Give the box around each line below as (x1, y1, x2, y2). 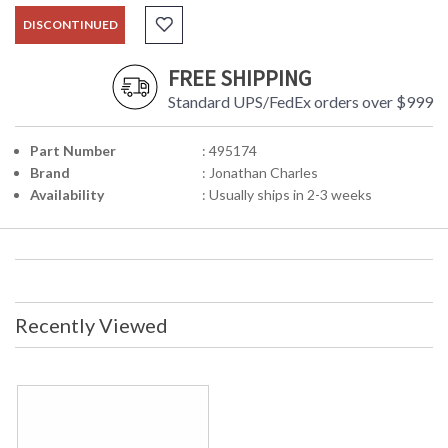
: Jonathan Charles (201, 164, 318, 182)
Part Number (30, 142, 116, 160)
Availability (30, 186, 104, 204)
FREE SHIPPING (168, 64, 311, 93)
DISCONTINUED (22, 17, 118, 33)
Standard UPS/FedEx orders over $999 (168, 92, 433, 112)
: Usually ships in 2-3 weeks (201, 186, 372, 204)
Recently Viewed (15, 313, 168, 338)
